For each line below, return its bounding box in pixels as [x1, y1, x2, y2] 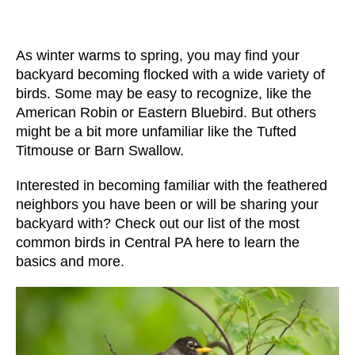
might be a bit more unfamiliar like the [16, 123, 257, 139]
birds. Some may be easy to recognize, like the [16, 85, 311, 101]
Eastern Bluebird [138, 104, 243, 120]
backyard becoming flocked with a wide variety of [16, 66, 325, 82]
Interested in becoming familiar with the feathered [16, 177, 327, 193]
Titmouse [16, 142, 74, 158]
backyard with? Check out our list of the [16, 215, 269, 231]
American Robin [16, 104, 117, 120]
